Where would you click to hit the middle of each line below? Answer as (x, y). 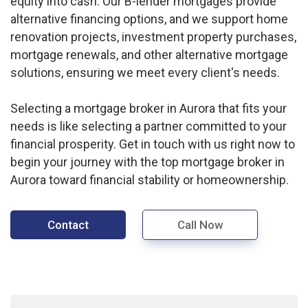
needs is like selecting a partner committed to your (148, 126)
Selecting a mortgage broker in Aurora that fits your (148, 108)
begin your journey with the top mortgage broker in (147, 162)
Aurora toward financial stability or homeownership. (150, 179)
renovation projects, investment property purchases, (153, 36)
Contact (68, 224)
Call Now (200, 224)
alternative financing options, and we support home (149, 19)
